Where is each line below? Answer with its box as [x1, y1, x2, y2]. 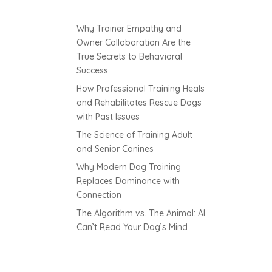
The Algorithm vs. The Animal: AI [76, 208, 205, 219]
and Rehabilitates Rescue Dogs [76, 97, 202, 109]
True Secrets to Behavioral [76, 51, 182, 63]
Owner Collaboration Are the [76, 37, 191, 49]
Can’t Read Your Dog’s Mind [76, 222, 188, 233]
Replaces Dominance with [76, 175, 180, 187]
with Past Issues [76, 111, 140, 123]
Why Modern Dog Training [76, 161, 181, 173]
